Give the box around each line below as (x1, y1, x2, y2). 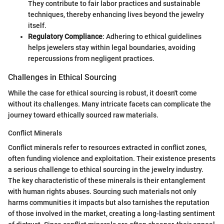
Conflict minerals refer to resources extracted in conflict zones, (8, 143, 206, 152)
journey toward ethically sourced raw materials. (8, 111, 158, 119)
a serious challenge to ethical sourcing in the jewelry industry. (8, 165, 203, 174)
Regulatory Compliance (28, 32, 102, 40)
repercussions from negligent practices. (28, 54, 154, 62)
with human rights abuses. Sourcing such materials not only (8, 187, 196, 196)
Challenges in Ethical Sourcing (8, 72, 116, 82)
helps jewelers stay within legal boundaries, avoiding (28, 43, 195, 51)
